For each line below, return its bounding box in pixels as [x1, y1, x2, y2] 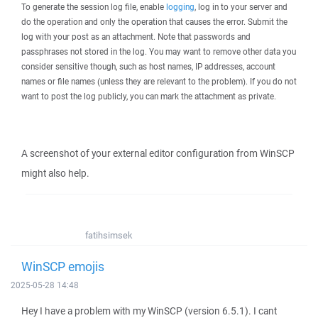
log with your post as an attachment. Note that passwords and [21, 31, 251, 42]
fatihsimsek [85, 229, 132, 241]
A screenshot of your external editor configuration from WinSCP [21, 147, 295, 160]
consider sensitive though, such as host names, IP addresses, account [21, 61, 275, 72]
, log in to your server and [194, 1, 287, 12]
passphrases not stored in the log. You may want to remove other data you [21, 46, 296, 57]
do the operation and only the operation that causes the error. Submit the [21, 16, 287, 27]
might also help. [21, 167, 89, 180]
